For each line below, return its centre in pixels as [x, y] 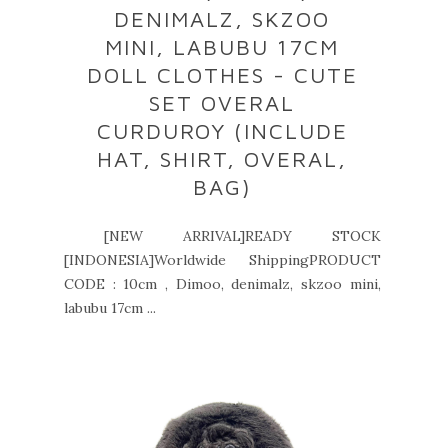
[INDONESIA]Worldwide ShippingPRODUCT [222, 260]
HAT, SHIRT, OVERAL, [222, 159]
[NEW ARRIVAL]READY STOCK [222, 236]
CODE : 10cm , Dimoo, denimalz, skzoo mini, [222, 284]
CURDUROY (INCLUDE [222, 131]
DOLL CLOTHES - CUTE [222, 75]
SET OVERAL [222, 103]
